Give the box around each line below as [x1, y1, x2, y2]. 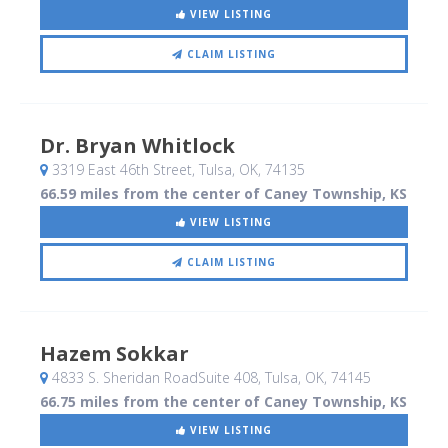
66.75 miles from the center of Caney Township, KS [40, 392, 407, 412]
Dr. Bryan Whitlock [40, 132, 235, 160]
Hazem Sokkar [40, 340, 189, 368]
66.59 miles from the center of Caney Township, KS [40, 184, 407, 204]
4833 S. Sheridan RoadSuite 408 [48, 368, 258, 388]
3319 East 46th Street [48, 160, 192, 180]
